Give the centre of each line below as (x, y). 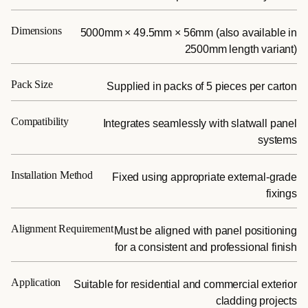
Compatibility (40, 121)
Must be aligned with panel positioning (206, 230)
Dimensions (36, 30)
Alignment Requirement (62, 228)
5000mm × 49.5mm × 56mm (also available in (188, 32)
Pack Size (32, 84)
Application (36, 282)
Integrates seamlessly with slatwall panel (200, 123)
